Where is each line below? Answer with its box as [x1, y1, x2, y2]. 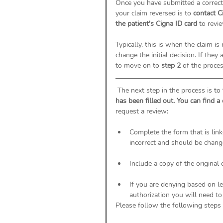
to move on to [115, 60, 161, 70]
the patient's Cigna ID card [115, 18, 199, 28]
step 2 [161, 60, 181, 70]
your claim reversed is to [115, 8, 193, 18]
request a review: [115, 106, 170, 116]
